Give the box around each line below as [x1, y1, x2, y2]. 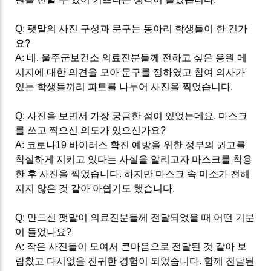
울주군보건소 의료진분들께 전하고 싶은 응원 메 [41, 52, 247, 63]
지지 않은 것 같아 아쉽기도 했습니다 [15, 183, 173, 194]
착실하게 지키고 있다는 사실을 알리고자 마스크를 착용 [15, 154, 253, 165]
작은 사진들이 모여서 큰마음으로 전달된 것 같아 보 [27, 241, 247, 252]
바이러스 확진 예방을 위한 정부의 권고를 [69, 139, 246, 150]
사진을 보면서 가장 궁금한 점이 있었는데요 [27, 110, 214, 121]
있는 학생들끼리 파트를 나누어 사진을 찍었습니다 [15, 81, 231, 92]
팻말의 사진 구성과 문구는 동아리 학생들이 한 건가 [27, 23, 248, 34]
